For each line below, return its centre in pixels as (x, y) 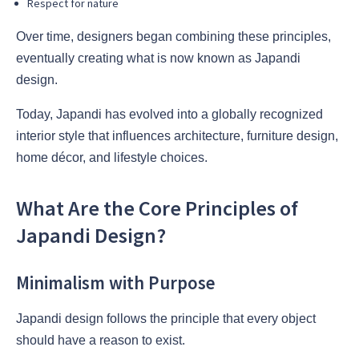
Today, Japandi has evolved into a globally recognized (169, 114)
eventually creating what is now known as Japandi (158, 58)
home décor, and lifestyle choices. (112, 157)
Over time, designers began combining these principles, (173, 36)
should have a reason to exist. (101, 341)
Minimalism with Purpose (116, 283)
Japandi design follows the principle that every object (166, 319)
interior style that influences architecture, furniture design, (177, 135)
